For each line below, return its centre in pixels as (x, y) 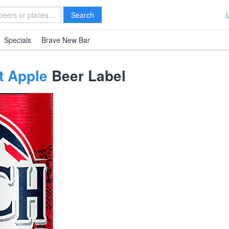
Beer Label (87, 75)
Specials (18, 40)
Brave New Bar (66, 40)
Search (83, 15)
